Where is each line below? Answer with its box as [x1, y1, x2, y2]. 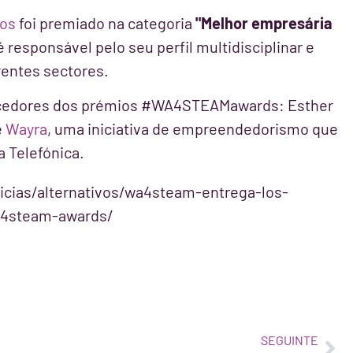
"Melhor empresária [195, 13, 333, 32]
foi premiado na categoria [16, 13, 195, 32]
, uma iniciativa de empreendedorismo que [47, 119, 338, 139]
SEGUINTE [260, 332, 318, 347]
